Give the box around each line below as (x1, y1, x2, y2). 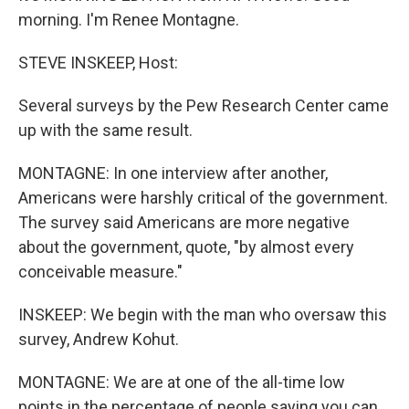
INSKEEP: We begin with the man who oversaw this (18, 305, 387, 324)
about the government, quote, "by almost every (18, 237, 354, 257)
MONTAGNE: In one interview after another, (18, 163, 328, 183)
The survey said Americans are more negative (18, 213, 350, 232)
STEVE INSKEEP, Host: (18, 53, 178, 72)
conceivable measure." (18, 262, 183, 281)
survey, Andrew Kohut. (18, 330, 179, 349)
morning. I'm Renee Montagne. (18, 10, 239, 29)
